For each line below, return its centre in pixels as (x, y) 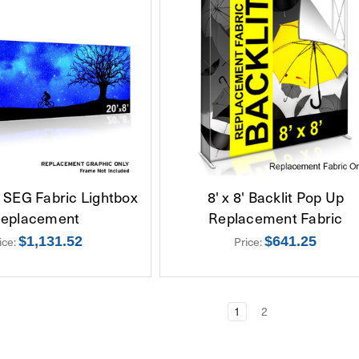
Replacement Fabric (276, 217)
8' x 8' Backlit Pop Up (276, 196)
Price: (250, 241)
